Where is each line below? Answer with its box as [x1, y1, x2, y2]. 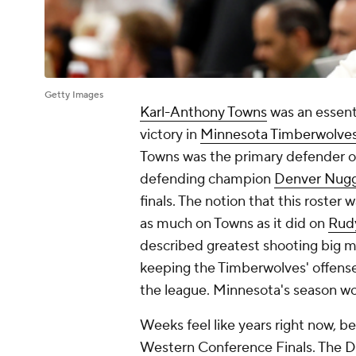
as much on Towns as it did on [140, 215, 328, 234]
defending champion [140, 170, 274, 189]
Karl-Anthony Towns [140, 103, 267, 122]
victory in [140, 126, 200, 145]
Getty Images [44, 89, 103, 102]
